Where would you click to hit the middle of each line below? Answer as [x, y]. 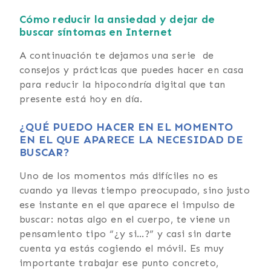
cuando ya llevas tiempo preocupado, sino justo [135, 190]
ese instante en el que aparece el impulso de [127, 204]
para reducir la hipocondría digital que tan [122, 84]
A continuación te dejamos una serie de [117, 55]
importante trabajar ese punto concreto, [119, 263]
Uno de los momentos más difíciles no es [119, 175]
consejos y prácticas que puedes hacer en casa [132, 70]
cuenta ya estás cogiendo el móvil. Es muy [122, 248]
